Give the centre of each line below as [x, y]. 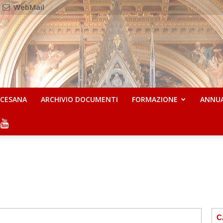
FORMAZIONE [155, 99]
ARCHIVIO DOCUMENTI [80, 99]
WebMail [28, 7]
